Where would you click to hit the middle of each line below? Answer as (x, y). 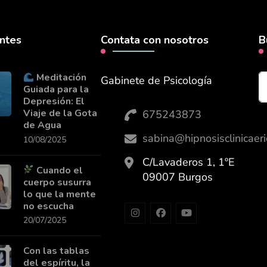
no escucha (49, 206)
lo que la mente (60, 194)
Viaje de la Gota (60, 114)
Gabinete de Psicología (157, 81)
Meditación (60, 78)
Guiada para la (56, 90)
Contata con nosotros (155, 40)
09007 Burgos (178, 177)
